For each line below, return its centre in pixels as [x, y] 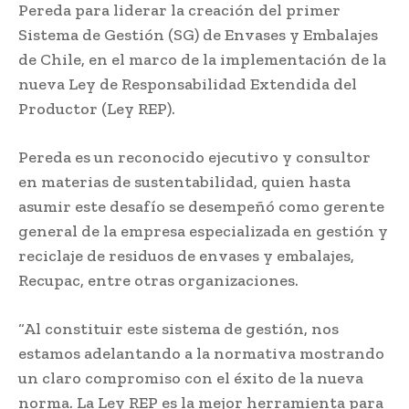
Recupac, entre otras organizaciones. [158, 280]
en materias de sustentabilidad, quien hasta [184, 181]
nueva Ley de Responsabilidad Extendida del [188, 84]
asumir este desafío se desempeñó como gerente [201, 206]
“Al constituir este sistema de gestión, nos [178, 328]
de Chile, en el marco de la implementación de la [202, 59]
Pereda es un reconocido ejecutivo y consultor [194, 157]
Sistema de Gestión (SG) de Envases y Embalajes [198, 34]
